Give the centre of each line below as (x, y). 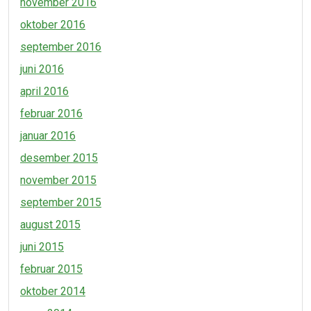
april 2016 (44, 91)
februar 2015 (51, 269)
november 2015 (58, 180)
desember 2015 (59, 158)
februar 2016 (51, 114)
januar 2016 (48, 136)
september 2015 (61, 202)
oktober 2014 (53, 291)
